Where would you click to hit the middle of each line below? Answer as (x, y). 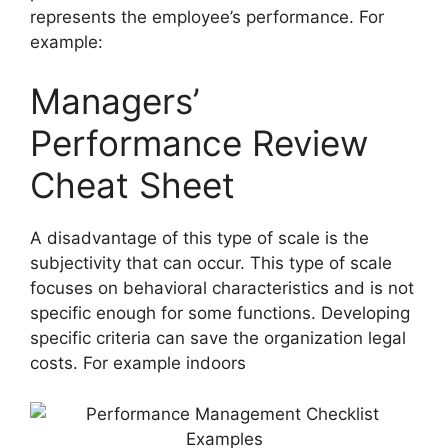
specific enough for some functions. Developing (220, 313)
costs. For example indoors (138, 363)
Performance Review (199, 143)
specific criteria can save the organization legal (218, 338)
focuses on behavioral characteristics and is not (222, 288)
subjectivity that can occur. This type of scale (211, 263)
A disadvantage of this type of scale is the (199, 238)
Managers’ (114, 101)
